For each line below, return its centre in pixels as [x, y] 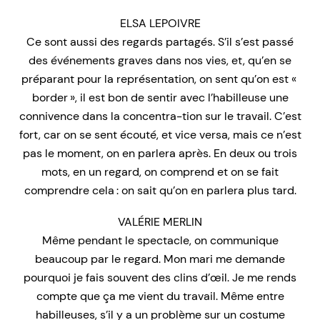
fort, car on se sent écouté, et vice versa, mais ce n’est [160, 134]
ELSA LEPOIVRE [160, 23]
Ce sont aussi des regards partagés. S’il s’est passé [160, 41]
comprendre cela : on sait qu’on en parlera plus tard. [160, 190]
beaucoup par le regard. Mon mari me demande [160, 259]
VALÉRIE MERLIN [160, 221]
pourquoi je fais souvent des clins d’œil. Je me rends [160, 277]
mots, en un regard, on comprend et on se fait [160, 171]
